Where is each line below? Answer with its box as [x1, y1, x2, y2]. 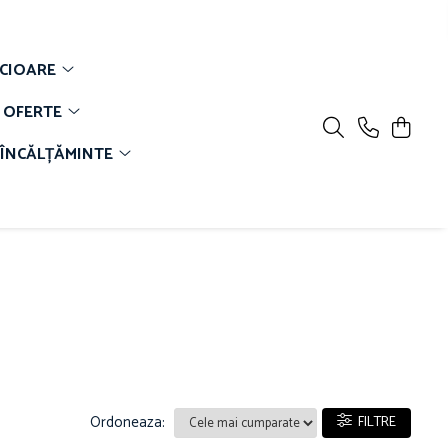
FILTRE [352, 411, 396, 434]
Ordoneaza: [90, 409, 165, 435]
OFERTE [2, 99, 62, 126]
